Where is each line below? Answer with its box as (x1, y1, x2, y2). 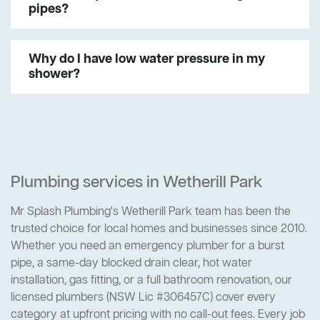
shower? (29, 66, 80, 84)
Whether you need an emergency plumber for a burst (11, 239, 284, 255)
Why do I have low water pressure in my (29, 51, 265, 69)
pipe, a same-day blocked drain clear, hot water (11, 256, 252, 272)
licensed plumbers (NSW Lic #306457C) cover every (11, 290, 276, 306)
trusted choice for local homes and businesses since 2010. (11, 221, 307, 238)
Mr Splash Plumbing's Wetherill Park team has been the (11, 204, 291, 221)
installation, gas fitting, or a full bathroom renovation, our (11, 273, 292, 289)
